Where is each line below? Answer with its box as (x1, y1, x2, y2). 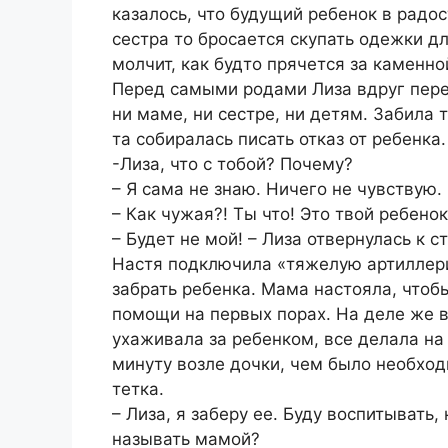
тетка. (112, 379, 164, 400)
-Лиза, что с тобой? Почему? (112, 154, 353, 175)
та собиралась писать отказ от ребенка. (112, 129, 446, 150)
